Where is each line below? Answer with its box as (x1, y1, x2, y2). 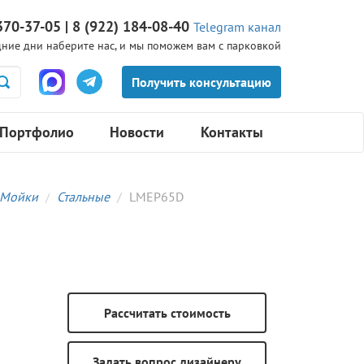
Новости (110, 123, 164, 142)
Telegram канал (193, 19, 281, 35)
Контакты (200, 123, 263, 142)
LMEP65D (129, 188, 184, 206)
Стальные (57, 188, 110, 206)
